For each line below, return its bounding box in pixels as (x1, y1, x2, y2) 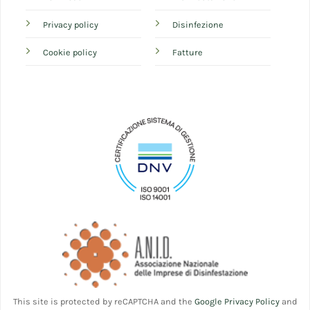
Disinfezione (172, 19, 224, 30)
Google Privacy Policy (194, 296, 280, 307)
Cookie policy (43, 47, 98, 58)
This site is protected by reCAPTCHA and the (12, 296, 194, 307)
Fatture (172, 47, 203, 58)
